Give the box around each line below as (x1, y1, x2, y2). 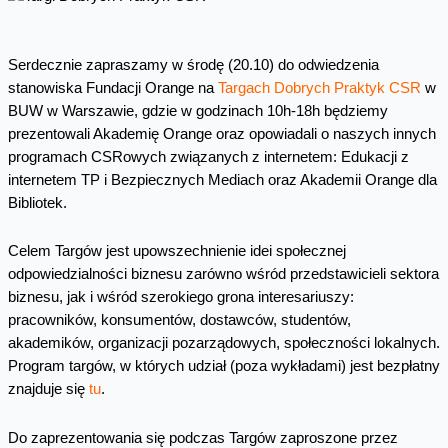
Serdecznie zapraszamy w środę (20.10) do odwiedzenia (7, 56, 379, 73)
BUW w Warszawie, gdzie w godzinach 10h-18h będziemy (7, 102, 388, 119)
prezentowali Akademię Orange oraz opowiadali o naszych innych (7, 125, 436, 142)
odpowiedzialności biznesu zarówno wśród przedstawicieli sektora (7, 266, 439, 283)
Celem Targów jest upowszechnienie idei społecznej (7, 243, 346, 260)
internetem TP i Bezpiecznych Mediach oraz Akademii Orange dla (7, 171, 437, 188)
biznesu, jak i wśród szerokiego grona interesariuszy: (7, 289, 354, 306)
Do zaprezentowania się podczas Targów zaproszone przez (7, 429, 398, 446)
